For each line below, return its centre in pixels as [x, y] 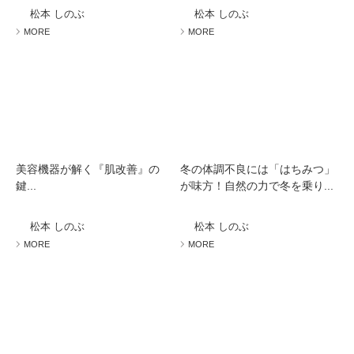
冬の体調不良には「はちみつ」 [258, 169]
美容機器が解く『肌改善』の [88, 169]
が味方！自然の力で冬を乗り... [257, 186]
